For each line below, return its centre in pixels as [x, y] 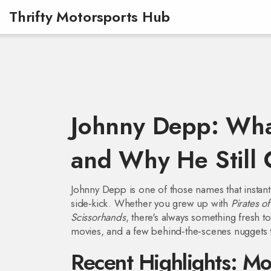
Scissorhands [98, 217]
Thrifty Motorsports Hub [90, 17]
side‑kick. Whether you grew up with [151, 203]
